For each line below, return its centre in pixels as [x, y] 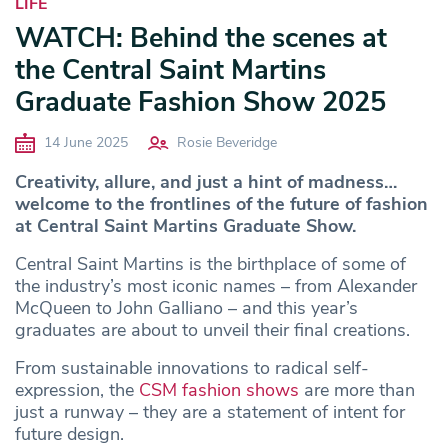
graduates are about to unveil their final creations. [215, 329]
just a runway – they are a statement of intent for [210, 411]
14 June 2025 [84, 142]
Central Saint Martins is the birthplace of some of [210, 263]
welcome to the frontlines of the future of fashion [221, 203]
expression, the [77, 389]
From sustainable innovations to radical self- [192, 367]
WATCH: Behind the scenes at [201, 39]
